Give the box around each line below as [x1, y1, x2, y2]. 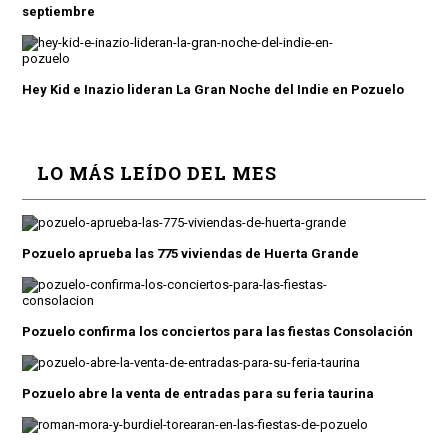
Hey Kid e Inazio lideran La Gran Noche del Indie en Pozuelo [21, 82, 404, 97]
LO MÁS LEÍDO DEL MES [36, 161, 277, 185]
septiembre [21, 4, 95, 19]
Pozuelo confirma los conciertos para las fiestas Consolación [21, 324, 413, 339]
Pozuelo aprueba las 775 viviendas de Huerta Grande [21, 246, 359, 261]
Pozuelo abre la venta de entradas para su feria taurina [21, 386, 374, 401]
